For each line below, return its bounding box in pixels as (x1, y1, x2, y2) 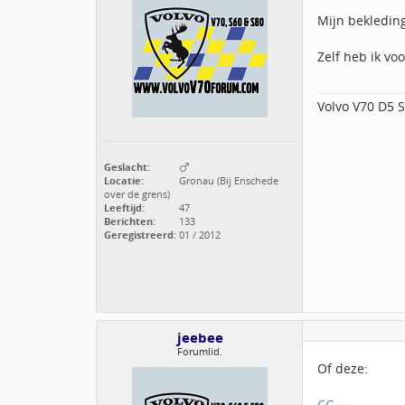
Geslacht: (104, 160, 150, 174)
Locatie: (104, 174, 144, 188)
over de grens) (104, 187, 170, 202)
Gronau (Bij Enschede (176, 174, 278, 188)
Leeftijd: (104, 201, 145, 215)
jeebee (176, 328, 223, 348)
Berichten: (104, 214, 155, 229)
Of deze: (317, 360, 368, 378)
